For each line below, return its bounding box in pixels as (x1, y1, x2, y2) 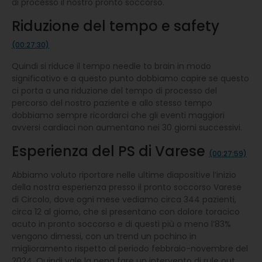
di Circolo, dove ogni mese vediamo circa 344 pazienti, (12, 193, 236, 205)
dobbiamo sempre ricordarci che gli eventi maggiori (12, 109, 225, 121)
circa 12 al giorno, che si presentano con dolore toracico (12, 205, 240, 218)
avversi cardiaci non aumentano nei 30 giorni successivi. (12, 121, 242, 133)
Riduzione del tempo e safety (12, 16, 219, 36)
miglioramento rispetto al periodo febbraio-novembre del (12, 242, 248, 254)
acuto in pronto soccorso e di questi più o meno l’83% (12, 218, 231, 230)
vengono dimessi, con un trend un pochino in (12, 230, 196, 242)
